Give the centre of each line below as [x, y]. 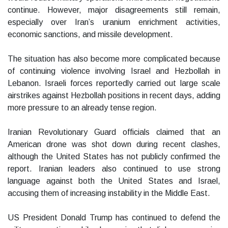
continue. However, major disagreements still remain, [114, 10]
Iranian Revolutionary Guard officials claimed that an [114, 132]
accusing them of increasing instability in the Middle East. [109, 193]
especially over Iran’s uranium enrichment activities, [114, 22]
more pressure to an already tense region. [82, 108]
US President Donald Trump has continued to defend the [114, 218]
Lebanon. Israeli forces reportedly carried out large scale [114, 83]
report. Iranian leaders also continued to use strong [114, 169]
